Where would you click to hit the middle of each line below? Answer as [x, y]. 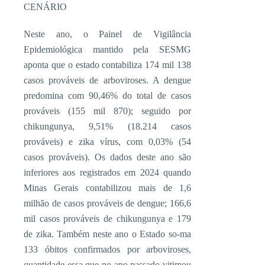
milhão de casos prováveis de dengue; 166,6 [107, 203]
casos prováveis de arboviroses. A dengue [107, 80]
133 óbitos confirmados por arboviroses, [107, 249]
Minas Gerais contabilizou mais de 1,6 [107, 188]
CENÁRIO [45, 7]
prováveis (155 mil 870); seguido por [107, 111]
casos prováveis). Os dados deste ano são [107, 157]
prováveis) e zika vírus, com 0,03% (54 [107, 142]
